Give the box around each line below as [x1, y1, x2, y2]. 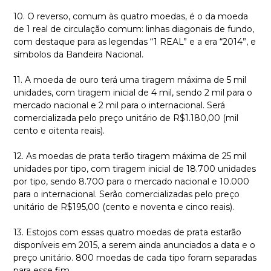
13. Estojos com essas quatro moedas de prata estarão [13, 227, 241, 238]
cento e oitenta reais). [13, 125, 105, 136]
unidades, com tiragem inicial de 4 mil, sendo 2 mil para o [13, 87, 252, 98]
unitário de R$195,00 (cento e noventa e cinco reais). [13, 201, 234, 212]
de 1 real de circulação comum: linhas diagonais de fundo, [13, 24, 254, 34]
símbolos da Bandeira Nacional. [13, 49, 143, 60]
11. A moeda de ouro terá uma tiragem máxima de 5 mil [13, 74, 246, 85]
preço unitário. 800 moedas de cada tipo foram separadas [13, 252, 256, 263]
